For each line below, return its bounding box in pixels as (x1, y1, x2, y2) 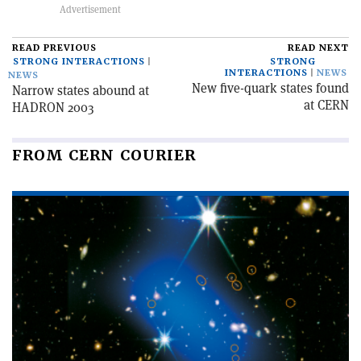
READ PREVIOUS (12, 41, 97, 54)
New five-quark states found (192, 79, 349, 97)
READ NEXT (288, 41, 349, 54)
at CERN (304, 96, 349, 114)
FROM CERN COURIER (12, 145, 196, 164)
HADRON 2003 (12, 98, 94, 116)
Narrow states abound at (12, 81, 149, 99)
